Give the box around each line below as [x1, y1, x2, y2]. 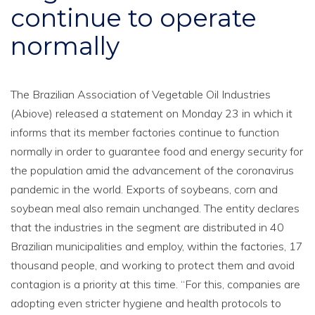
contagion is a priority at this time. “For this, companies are [11, 277, 300, 291]
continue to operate [11, 3, 257, 33]
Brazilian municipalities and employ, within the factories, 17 [11, 239, 303, 253]
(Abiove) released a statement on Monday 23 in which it [11, 106, 292, 120]
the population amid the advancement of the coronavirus [11, 163, 294, 177]
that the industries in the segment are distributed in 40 [11, 220, 284, 234]
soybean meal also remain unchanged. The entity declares [11, 201, 300, 215]
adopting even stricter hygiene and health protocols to [11, 296, 281, 310]
